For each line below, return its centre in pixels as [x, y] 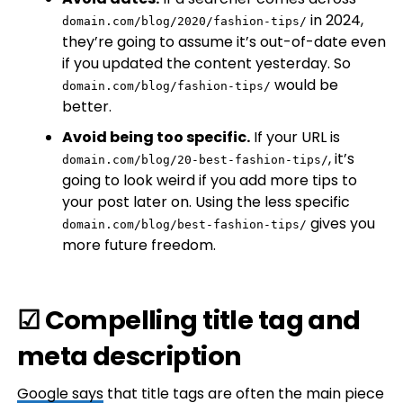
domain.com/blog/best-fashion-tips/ [184, 224]
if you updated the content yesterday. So [206, 63]
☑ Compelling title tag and [188, 320]
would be [304, 85]
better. [86, 107]
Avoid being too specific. [156, 137]
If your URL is [295, 137]
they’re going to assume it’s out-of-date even [224, 42]
